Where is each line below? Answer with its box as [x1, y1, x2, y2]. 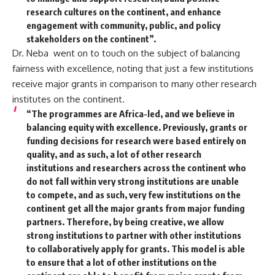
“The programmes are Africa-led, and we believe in [26, 107, 234, 119]
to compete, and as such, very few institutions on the [26, 188, 241, 200]
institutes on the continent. [12, 93, 125, 105]
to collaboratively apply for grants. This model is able [26, 242, 245, 254]
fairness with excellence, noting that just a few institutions [12, 62, 254, 74]
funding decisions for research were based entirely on [26, 134, 246, 146]
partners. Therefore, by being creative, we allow [26, 215, 224, 227]
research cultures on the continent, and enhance [26, 6, 221, 17]
